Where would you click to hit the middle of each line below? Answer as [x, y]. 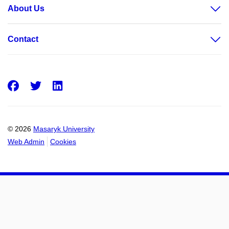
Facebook [51, 86]
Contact [23, 39]
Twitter [71, 86]
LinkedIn [93, 86]
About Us [26, 9]
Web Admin [26, 141]
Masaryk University [64, 129]
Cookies [63, 141]
